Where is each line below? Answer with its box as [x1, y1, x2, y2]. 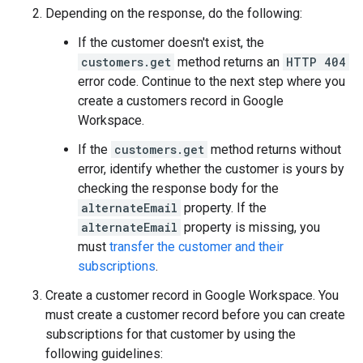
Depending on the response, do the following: [45, 5, 302, 21]
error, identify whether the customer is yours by [78, 160, 344, 177]
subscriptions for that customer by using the [45, 326, 296, 342]
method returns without [207, 141, 341, 157]
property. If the [181, 199, 267, 216]
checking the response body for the [78, 180, 279, 196]
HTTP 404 [286, 53, 346, 70]
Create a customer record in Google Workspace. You [45, 287, 339, 303]
